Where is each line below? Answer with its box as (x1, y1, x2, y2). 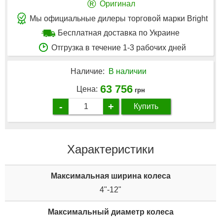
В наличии (109, 67, 147, 76)
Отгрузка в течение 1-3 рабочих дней (51, 43, 186, 52)
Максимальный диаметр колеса (47, 207, 174, 216)
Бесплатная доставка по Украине (58, 29, 180, 37)
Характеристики (67, 142, 154, 156)
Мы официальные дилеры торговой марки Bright (30, 14, 208, 23)
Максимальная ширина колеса (50, 171, 171, 180)
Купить (134, 102, 158, 110)
